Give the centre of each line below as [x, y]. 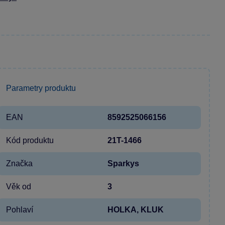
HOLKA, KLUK [136, 209]
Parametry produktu [41, 88]
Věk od [19, 186]
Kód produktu [30, 140]
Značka [19, 163]
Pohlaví [20, 209]
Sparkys [123, 163]
